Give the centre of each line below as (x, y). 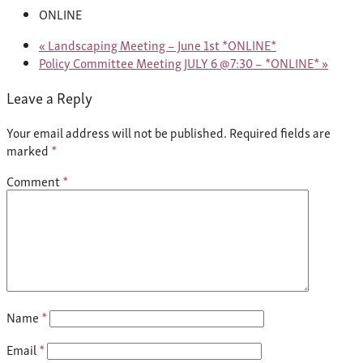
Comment (34, 180)
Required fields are (280, 132)
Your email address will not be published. (117, 132)
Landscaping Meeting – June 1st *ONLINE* (161, 45)
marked (29, 149)
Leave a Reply (49, 97)
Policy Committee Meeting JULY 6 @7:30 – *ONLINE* (180, 63)
